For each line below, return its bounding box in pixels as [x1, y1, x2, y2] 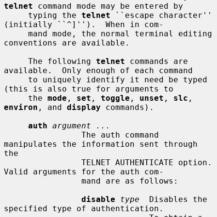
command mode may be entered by [33, 1, 183, 11]
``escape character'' [110, 10, 212, 20]
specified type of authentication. [4, 203, 164, 213]
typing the [28, 10, 81, 20]
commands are [125, 56, 188, 66]
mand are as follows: [4, 176, 81, 186]
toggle [101, 93, 130, 103]
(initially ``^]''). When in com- [4, 19, 164, 29]
